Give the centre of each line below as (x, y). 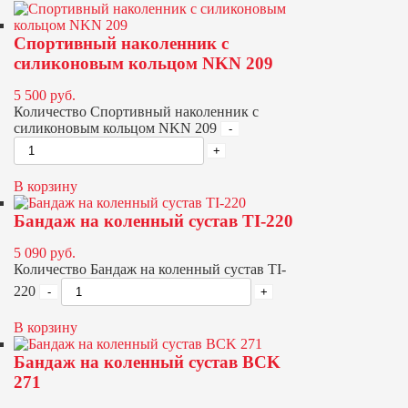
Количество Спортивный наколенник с (136, 112)
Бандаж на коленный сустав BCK (147, 362)
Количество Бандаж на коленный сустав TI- (150, 269)
